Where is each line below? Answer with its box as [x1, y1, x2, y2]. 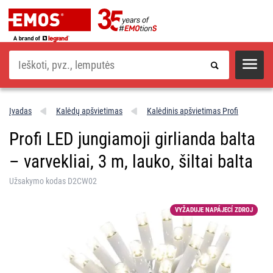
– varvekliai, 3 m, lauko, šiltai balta [9, 151, 253, 172]
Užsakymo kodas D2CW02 [9, 175, 97, 186]
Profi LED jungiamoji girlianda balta [9, 128, 255, 149]
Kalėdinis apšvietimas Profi [147, 105, 238, 116]
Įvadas [9, 105, 32, 116]
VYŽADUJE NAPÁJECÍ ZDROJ [175, 205, 253, 214]
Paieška [9, 49, 33, 59]
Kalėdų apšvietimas [56, 105, 122, 116]
